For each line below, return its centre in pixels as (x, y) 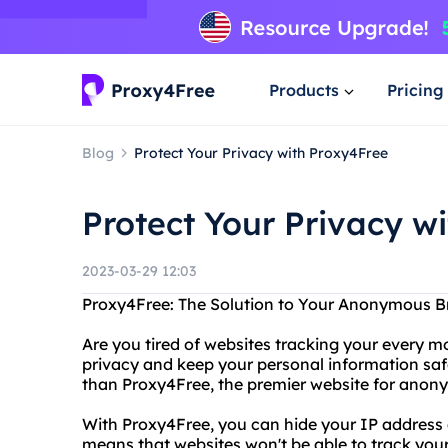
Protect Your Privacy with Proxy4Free (261, 152)
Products (304, 89)
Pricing (415, 89)
